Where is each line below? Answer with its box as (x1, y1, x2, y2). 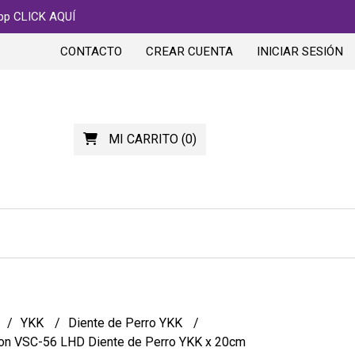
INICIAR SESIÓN (257, 44, 343, 59)
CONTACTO (60, 44, 122, 59)
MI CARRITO (108, 131, 178, 147)
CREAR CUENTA (146, 44, 233, 59)
